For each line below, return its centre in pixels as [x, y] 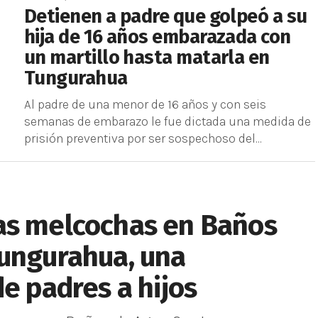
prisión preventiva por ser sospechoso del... [143, 138]
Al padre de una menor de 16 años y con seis [145, 104]
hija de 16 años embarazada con [158, 37]
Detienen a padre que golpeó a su [166, 16]
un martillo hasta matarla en [147, 57]
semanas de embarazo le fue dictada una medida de [168, 121]
